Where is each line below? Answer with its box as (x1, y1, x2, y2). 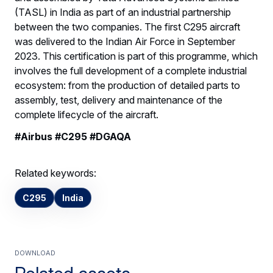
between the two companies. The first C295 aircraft (15, 20, 240, 33)
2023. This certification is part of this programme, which (15, 49, 258, 62)
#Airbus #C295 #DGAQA (15, 130, 133, 143)
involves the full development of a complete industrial (15, 64, 247, 77)
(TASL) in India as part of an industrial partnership (15, 5, 231, 18)
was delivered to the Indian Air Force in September (15, 35, 235, 48)
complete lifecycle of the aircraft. (15, 108, 158, 121)
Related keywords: (15, 166, 96, 179)
